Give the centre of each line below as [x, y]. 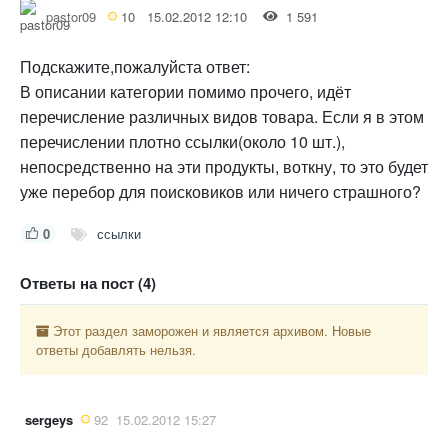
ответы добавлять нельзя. [116, 349]
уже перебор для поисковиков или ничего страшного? [220, 191]
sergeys [49, 419]
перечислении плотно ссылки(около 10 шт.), [182, 141]
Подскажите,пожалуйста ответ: [135, 66]
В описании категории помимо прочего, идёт [185, 91]
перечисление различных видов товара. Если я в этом [222, 116]
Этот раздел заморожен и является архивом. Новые [210, 330]
